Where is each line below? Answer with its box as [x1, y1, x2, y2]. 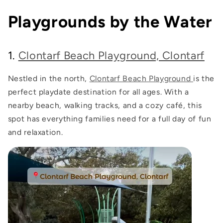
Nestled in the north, [7, 73, 90, 83]
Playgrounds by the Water [7, 11, 213, 31]
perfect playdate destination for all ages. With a [7, 87, 189, 97]
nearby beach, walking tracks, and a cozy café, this [7, 100, 202, 110]
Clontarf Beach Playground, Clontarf [18, 48, 205, 62]
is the [193, 73, 215, 83]
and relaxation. [7, 127, 63, 137]
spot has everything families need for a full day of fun [7, 113, 212, 123]
